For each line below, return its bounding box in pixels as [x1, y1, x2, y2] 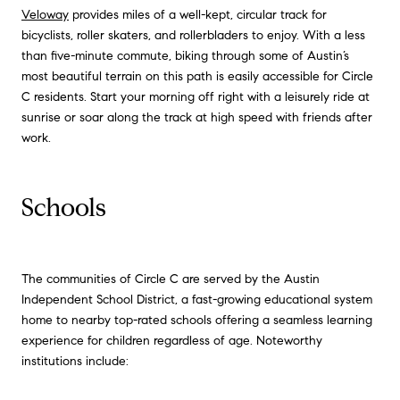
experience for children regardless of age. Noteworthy [21, 332, 322, 348]
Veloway [21, 6, 69, 22]
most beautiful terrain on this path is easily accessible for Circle [21, 68, 373, 84]
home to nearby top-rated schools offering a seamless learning [21, 312, 372, 328]
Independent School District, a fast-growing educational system [21, 291, 372, 307]
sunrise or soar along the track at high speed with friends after [21, 109, 372, 125]
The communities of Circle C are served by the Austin [21, 271, 320, 287]
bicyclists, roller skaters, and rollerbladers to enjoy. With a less [21, 27, 365, 43]
